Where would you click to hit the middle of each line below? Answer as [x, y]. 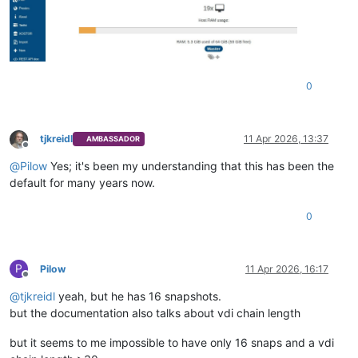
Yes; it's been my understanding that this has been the [191, 165]
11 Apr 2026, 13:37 [286, 138]
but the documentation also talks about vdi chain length [155, 312]
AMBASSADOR [113, 139]
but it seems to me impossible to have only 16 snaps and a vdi [172, 342]
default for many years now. [82, 182]
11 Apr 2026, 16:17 [287, 268]
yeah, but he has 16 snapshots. [138, 296]
